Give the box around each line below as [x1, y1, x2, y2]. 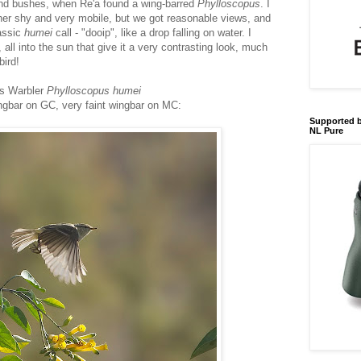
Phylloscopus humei [47, 84, 141, 97]
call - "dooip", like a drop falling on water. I [56, 26, 251, 39]
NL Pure [309, 126, 343, 135]
